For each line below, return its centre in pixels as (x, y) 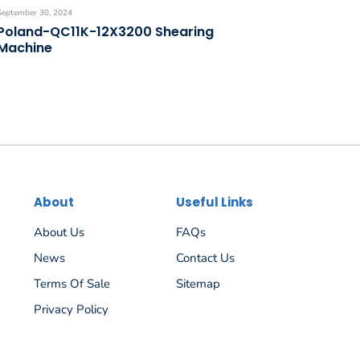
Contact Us (205, 258)
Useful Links (215, 202)
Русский (199, 337)
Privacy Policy (71, 310)
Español (197, 311)
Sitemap (198, 284)
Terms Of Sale (72, 284)
